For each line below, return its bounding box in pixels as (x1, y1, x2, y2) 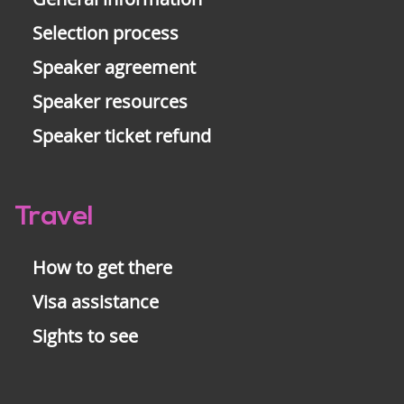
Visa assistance (32, 289, 159, 314)
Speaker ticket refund (32, 124, 211, 149)
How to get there (32, 254, 172, 280)
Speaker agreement (32, 55, 196, 80)
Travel (14, 204, 94, 233)
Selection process (32, 21, 179, 46)
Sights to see (32, 323, 138, 348)
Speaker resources (32, 89, 188, 115)
